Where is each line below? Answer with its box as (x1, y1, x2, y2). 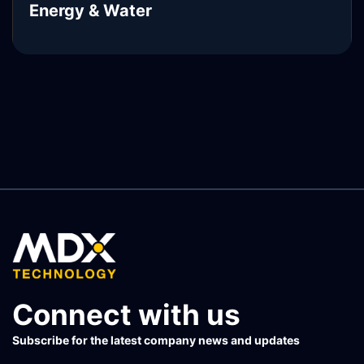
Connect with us (12, 297, 240, 331)
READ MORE (28, 93, 93, 106)
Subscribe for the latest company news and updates (12, 333, 300, 347)
